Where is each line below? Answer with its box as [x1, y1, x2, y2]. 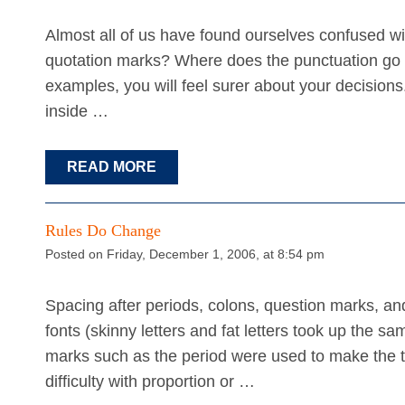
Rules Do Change [45, 221, 161, 240]
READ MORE [67, 159, 156, 175]
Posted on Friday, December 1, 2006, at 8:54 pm [45, 247, 325, 262]
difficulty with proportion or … [45, 372, 255, 391]
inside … [45, 102, 108, 121]
